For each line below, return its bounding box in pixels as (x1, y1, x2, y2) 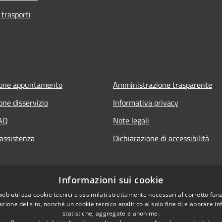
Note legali (113, 114, 149, 126)
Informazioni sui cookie (58, 174, 164, 186)
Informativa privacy (113, 96, 178, 109)
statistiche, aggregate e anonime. (62, 209, 160, 218)
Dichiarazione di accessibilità (113, 132, 209, 144)
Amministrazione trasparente (113, 78, 212, 91)
